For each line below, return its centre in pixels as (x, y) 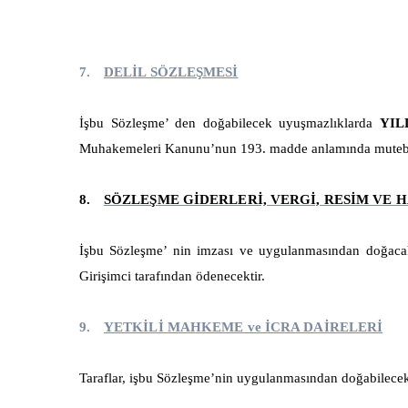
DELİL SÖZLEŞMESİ (171, 71)
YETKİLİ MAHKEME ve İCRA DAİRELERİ (243, 326)
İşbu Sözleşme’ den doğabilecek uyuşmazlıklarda (229, 122)
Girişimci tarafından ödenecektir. (174, 275)
